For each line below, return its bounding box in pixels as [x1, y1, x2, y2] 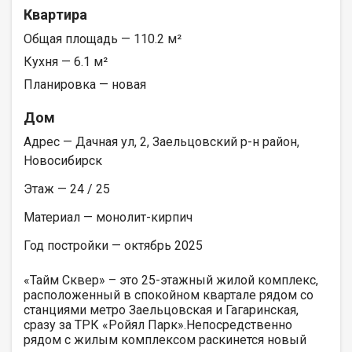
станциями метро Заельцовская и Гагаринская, [24, 302, 299, 317]
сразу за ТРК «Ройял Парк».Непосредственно [24, 317, 292, 332]
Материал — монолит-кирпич [24, 209, 192, 225]
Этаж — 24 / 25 [24, 181, 110, 196]
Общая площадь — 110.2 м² [24, 31, 181, 46]
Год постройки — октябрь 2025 [24, 237, 203, 253]
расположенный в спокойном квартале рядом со [24, 287, 313, 302]
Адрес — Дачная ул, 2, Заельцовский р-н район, [24, 134, 299, 149]
